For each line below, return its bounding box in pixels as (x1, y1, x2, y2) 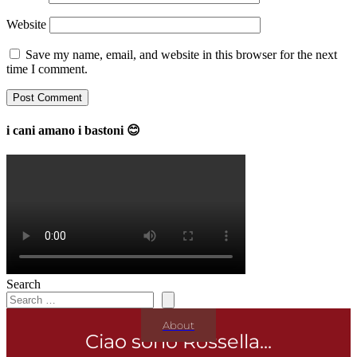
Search (6, 277, 41, 292)
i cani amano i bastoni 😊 (6, 123, 140, 137)
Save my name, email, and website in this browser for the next (25, 47, 337, 61)
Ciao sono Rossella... (85, 330, 272, 354)
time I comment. (6, 61, 88, 76)
